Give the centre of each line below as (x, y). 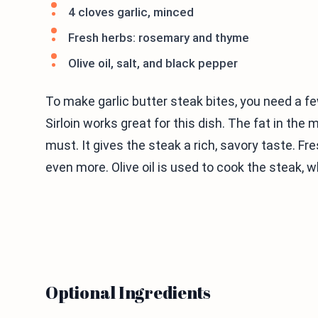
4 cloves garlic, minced (131, 12)
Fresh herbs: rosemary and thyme (159, 38)
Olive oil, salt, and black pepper (153, 63)
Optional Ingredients (128, 292)
